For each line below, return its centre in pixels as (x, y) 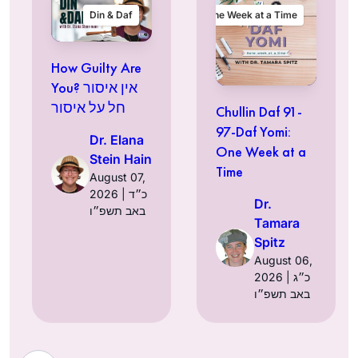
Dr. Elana (117, 139)
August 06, (283, 260)
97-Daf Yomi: (253, 131)
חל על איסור (88, 107)
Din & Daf (111, 14)
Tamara (277, 223)
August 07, (117, 177)
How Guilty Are (96, 67)
